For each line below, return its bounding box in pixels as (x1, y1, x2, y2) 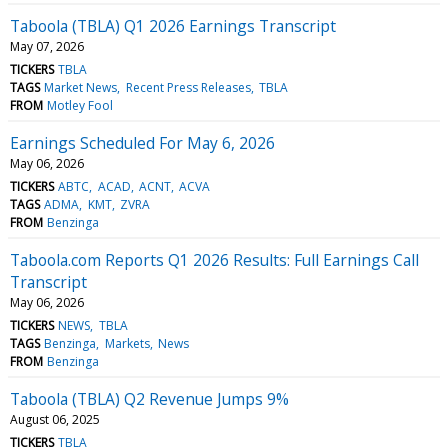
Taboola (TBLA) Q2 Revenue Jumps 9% (10, 387, 289, 410)
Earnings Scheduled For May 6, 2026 (10, 131, 275, 154)
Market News (44, 78, 118, 96)
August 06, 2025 (10, 410, 100, 428)
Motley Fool (47, 96, 114, 114)
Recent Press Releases (125, 78, 251, 96)
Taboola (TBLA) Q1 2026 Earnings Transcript (10, 14, 336, 37)
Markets (104, 334, 150, 352)
